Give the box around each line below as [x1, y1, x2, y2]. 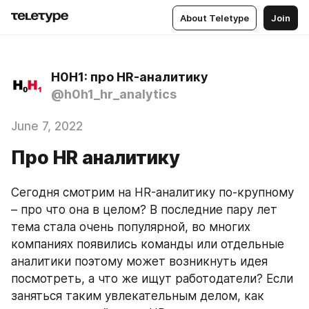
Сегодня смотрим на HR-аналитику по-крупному [11, 186, 294, 199]
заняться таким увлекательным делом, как [11, 289, 264, 303]
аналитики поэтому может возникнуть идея [11, 255, 268, 268]
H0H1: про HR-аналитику [51, 70, 208, 84]
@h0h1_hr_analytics [51, 87, 177, 101]
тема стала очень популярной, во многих [11, 220, 250, 234]
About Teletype [180, 12, 249, 23]
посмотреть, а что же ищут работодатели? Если [11, 272, 293, 286]
